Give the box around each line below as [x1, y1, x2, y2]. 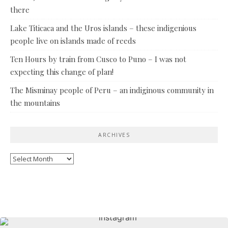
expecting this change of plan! [10, 67, 113, 77]
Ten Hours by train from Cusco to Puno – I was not [10, 54, 186, 65]
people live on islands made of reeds [10, 36, 136, 46]
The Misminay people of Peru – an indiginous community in [10, 85, 214, 96]
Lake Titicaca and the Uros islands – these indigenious [10, 23, 196, 34]
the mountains [10, 98, 60, 108]
